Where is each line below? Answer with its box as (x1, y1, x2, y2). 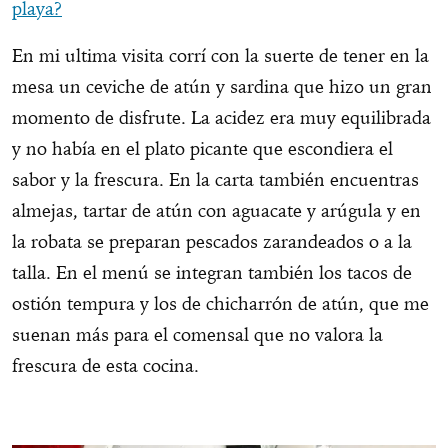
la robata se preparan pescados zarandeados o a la (12, 230, 412, 254)
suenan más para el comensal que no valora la (12, 323, 383, 347)
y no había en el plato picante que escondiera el (12, 137, 393, 161)
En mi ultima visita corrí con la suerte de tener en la (12, 44, 429, 68)
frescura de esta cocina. (12, 354, 209, 378)
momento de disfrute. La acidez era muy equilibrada (12, 106, 431, 130)
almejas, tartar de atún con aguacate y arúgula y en (12, 199, 421, 223)
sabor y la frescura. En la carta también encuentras (12, 168, 419, 192)
